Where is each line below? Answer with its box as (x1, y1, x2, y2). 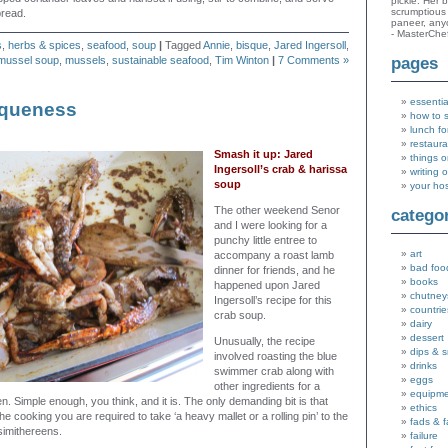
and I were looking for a (214, 219, 327, 231)
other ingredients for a (214, 380, 320, 392)
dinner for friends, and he (214, 264, 335, 276)
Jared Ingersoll (274, 39, 346, 51)
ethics (410, 402, 437, 414)
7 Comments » (278, 54, 349, 66)
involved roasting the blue (214, 350, 337, 362)
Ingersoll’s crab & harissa (214, 163, 347, 175)
